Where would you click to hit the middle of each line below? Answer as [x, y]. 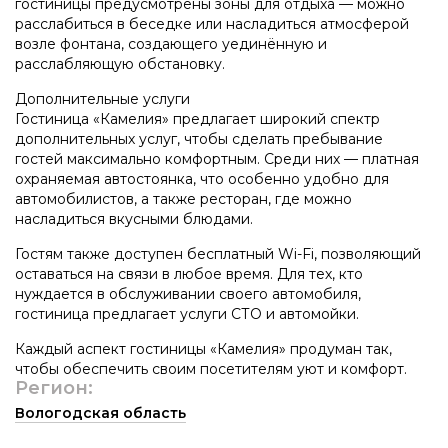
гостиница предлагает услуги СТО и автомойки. [187, 313]
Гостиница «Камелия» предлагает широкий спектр [197, 118]
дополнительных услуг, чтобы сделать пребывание [199, 138]
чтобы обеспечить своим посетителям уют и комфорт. [211, 368]
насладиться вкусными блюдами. [134, 218]
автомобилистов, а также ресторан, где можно [183, 198]
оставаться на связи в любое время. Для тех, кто [189, 273]
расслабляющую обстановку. [120, 63]
